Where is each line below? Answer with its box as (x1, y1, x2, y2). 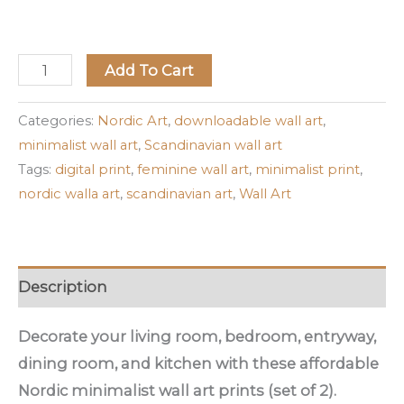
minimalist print (255, 161, 360, 179)
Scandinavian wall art (144, 137, 282, 154)
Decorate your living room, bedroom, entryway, (18, 326, 376, 345)
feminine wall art (137, 161, 249, 179)
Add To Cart (105, 61, 194, 80)
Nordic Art (97, 113, 168, 130)
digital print (55, 161, 131, 179)
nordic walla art (18, 186, 120, 203)
